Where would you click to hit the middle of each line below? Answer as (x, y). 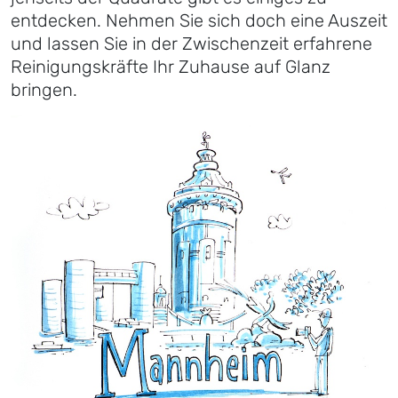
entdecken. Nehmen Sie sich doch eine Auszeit (199, 21)
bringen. (44, 90)
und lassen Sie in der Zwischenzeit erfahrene (191, 44)
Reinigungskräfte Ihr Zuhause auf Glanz (171, 67)
